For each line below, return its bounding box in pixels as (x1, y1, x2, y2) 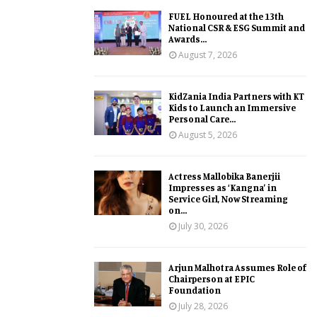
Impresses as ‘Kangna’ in (168, 181, 277, 193)
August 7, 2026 (178, 48, 237, 61)
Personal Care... (168, 113, 236, 125)
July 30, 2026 (178, 219, 228, 232)
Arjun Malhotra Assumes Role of (168, 261, 306, 273)
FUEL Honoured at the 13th (168, 10, 284, 22)
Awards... (168, 33, 207, 45)
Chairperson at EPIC (168, 272, 255, 284)
